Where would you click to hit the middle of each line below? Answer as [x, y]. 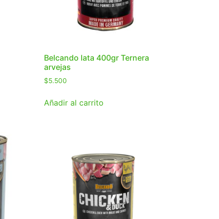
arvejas [58, 67]
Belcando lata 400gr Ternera [97, 58]
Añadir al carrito [74, 103]
